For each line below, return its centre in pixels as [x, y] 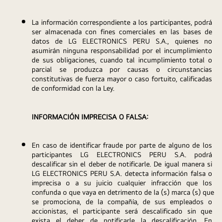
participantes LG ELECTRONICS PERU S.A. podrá [122, 154]
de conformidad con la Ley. [73, 88]
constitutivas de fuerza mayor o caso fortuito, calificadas [122, 79]
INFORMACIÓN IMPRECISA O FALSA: [90, 116]
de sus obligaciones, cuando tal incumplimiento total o [122, 60]
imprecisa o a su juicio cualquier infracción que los [122, 182]
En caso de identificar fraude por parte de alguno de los [122, 145]
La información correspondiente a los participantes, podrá [122, 22]
